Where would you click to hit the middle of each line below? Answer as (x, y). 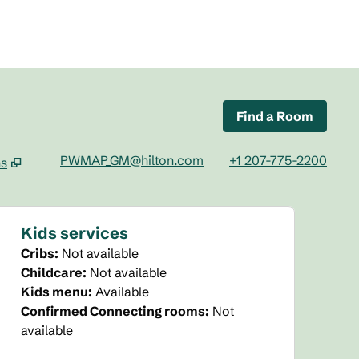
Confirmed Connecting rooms (113, 311)
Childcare (52, 272)
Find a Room (275, 116)
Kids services (75, 233)
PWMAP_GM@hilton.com (132, 160)
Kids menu (55, 292)
